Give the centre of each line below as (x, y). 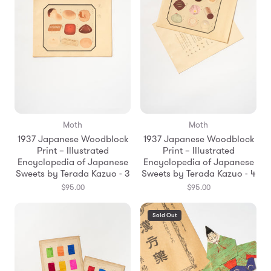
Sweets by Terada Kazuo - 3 (73, 174)
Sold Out (165, 216)
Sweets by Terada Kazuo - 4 (198, 174)
